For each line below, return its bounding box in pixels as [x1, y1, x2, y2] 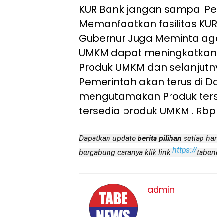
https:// [172, 145, 197, 155]
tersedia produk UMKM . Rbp [79, 104, 216, 118]
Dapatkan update [79, 133, 138, 143]
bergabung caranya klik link [79, 147, 172, 157]
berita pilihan [138, 133, 182, 143]
